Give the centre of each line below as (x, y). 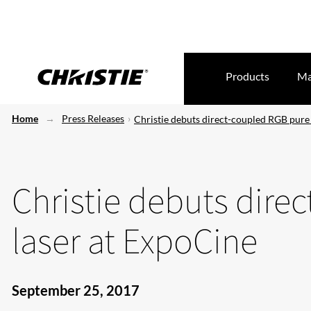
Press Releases (93, 118)
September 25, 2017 (76, 290)
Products (247, 76)
